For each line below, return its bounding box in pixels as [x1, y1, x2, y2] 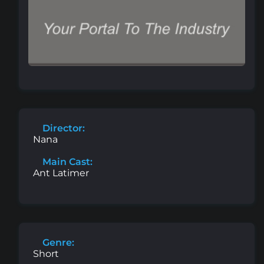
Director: [40, 122, 85, 134]
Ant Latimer [33, 167, 89, 179]
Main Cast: [40, 156, 93, 167]
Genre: [40, 236, 74, 248]
